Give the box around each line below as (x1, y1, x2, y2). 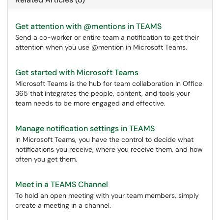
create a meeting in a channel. (15, 201, 111, 210)
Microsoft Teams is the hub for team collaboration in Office (15, 79, 202, 88)
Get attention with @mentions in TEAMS (15, 21, 162, 31)
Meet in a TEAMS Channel (15, 179, 108, 190)
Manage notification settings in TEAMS (15, 123, 155, 134)
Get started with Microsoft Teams (15, 67, 138, 78)
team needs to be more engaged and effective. (15, 99, 165, 108)
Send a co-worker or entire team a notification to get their (15, 33, 199, 42)
